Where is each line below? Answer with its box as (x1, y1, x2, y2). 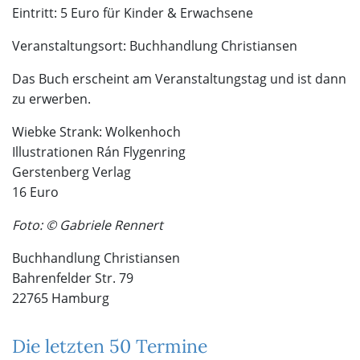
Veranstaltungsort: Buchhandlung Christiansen (12, 37, 297, 55)
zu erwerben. (12, 90, 91, 108)
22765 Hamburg (12, 289, 109, 308)
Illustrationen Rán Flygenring (12, 143, 186, 162)
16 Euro (12, 183, 59, 202)
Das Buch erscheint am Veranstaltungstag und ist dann (12, 70, 346, 88)
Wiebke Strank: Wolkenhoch (12, 123, 181, 141)
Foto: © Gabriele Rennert (12, 216, 163, 235)
